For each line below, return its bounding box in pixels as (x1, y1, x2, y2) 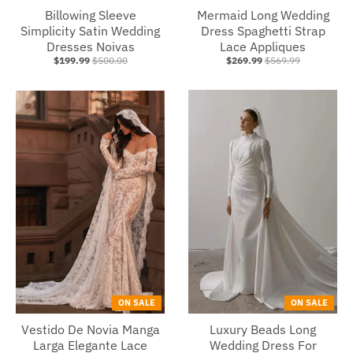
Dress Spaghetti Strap (200, 23, 325, 39)
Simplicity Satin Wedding (20, 23, 160, 39)
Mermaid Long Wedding (196, 7, 329, 24)
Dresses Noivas (46, 39, 135, 55)
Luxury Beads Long (210, 321, 316, 337)
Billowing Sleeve (44, 7, 136, 24)
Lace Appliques (220, 39, 306, 55)
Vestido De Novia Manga (20, 321, 160, 337)
